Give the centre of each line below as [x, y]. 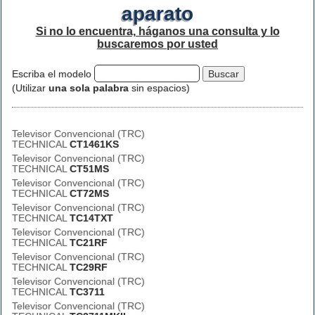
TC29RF [89, 267]
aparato [157, 14]
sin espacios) [159, 88]
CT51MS [89, 169]
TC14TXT [91, 218]
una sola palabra [89, 88]
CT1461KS [94, 144]
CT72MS [89, 193]
